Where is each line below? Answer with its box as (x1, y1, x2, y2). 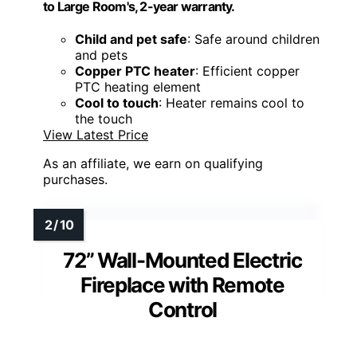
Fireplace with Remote (80, 272, 284, 297)
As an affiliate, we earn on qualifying (43, 155, 263, 171)
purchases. (43, 171, 108, 187)
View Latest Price (43, 126, 148, 143)
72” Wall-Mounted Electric (63, 247, 302, 273)
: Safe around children (187, 30, 320, 47)
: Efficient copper (195, 62, 300, 79)
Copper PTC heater (75, 62, 195, 79)
